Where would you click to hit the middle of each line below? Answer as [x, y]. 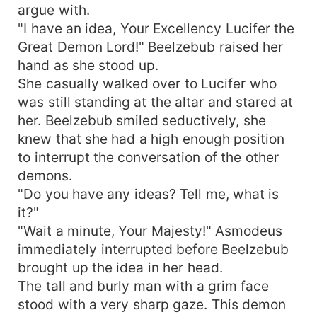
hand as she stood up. [88, 65]
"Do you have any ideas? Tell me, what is [149, 194]
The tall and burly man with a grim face [144, 286]
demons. [45, 175]
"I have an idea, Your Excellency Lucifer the [156, 28]
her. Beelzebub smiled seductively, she [142, 120]
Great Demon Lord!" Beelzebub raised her [151, 46]
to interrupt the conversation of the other [148, 157]
